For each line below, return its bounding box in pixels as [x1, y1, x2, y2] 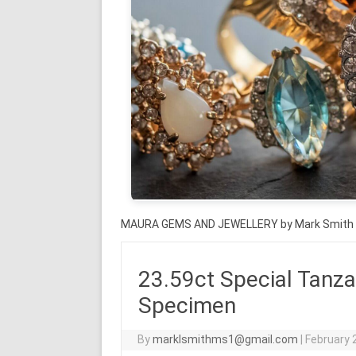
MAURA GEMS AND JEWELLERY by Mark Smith [121, 217, 354, 230]
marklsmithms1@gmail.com [153, 332, 299, 346]
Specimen [137, 292, 236, 319]
